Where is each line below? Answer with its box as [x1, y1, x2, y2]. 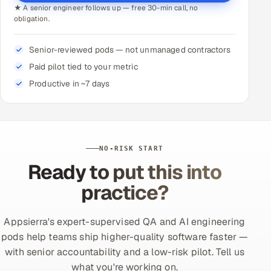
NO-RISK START [99, 145, 163, 153]
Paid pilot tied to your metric [29, 61, 138, 73]
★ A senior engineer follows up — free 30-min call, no [14, 3, 198, 13]
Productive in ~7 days [29, 78, 110, 90]
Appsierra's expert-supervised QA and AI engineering [4, 215, 246, 229]
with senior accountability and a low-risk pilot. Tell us [5, 246, 245, 259]
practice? [81, 180, 168, 206]
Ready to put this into [28, 159, 221, 186]
